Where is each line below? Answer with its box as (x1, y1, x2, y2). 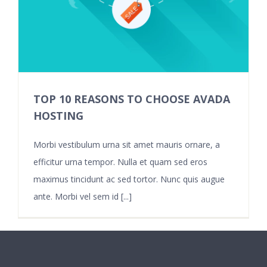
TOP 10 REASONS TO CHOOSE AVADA (33, 92, 230, 106)
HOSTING (33, 108, 83, 123)
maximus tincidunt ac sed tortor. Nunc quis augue (33, 173, 225, 185)
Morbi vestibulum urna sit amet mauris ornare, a (33, 139, 220, 150)
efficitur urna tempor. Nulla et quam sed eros (33, 156, 207, 167)
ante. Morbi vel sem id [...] (33, 191, 132, 202)
